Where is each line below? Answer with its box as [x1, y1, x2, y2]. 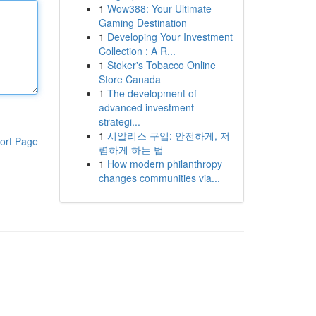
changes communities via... [98, 171, 220, 185]
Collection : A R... [98, 44, 176, 58]
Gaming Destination [98, 16, 187, 30]
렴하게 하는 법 [98, 142, 164, 157]
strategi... [98, 114, 140, 128]
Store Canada [98, 72, 161, 86]
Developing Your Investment [107, 30, 233, 44]
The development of [107, 86, 197, 100]
